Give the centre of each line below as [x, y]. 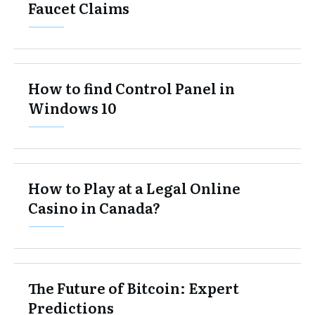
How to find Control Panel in [131, 88]
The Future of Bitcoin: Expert [134, 287]
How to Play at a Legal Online [134, 187]
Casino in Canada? [94, 207]
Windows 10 [72, 107]
